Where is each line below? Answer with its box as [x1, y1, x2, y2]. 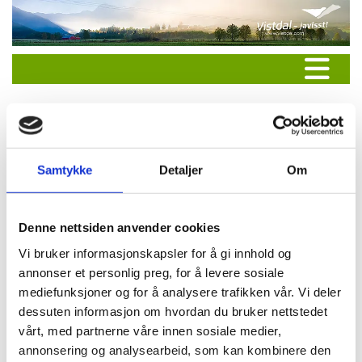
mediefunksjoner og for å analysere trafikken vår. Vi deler [19, 284, 341, 299]
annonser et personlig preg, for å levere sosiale [19, 265, 284, 280]
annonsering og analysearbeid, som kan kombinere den [19, 343, 331, 357]
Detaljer [158, 162, 204, 177]
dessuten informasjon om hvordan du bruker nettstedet [19, 304, 327, 318]
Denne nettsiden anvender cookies [19, 220, 220, 234]
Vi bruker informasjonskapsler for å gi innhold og [19, 246, 292, 260]
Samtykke [36, 162, 93, 177]
